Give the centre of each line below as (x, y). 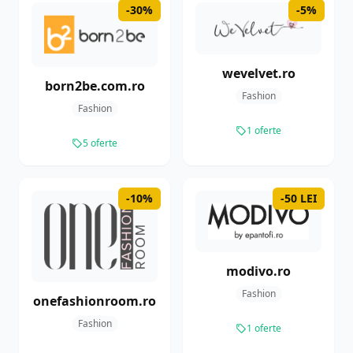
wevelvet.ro (258, 74)
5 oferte (100, 143)
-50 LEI (299, 199)
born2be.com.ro (95, 86)
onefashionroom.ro (95, 301)
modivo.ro (258, 271)
